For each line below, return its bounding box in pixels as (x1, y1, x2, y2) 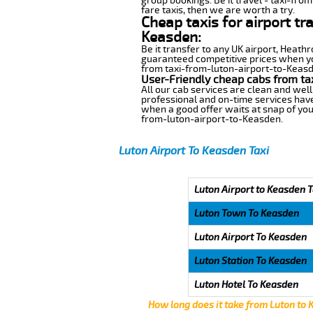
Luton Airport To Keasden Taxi (119, 143, 269, 158)
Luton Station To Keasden (194, 254, 307, 267)
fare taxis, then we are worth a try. (140, 3, 295, 16)
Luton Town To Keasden (194, 207, 299, 219)
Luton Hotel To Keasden (194, 278, 298, 291)
